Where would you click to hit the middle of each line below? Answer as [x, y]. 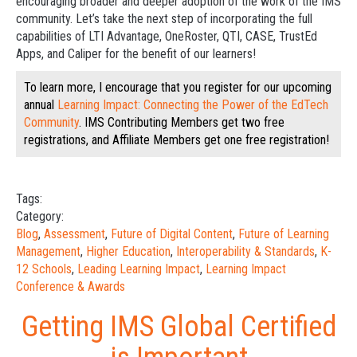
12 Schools [44, 269]
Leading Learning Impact [139, 269]
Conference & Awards [71, 286]
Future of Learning [284, 234]
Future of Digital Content [172, 234]
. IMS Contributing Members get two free [182, 122]
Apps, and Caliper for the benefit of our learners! [136, 54]
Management [48, 251]
